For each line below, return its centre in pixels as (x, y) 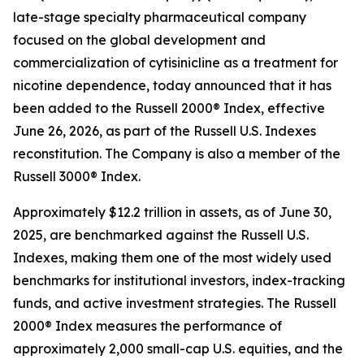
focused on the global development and (139, 40)
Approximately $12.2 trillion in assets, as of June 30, (172, 212)
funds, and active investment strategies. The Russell (175, 303)
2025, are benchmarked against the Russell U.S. (161, 235)
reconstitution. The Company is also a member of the (177, 154)
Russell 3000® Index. (77, 176)
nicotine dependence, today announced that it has (172, 85)
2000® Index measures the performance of (147, 326)
